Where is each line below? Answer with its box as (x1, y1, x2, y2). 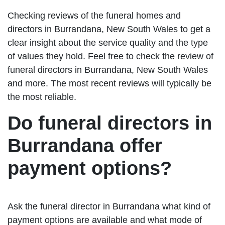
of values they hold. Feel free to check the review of (8, 51, 213, 62)
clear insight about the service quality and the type (8, 38, 208, 48)
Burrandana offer (8, 135, 162, 157)
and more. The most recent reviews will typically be (8, 78, 211, 89)
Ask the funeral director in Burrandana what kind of (8, 201, 210, 212)
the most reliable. (8, 92, 76, 102)
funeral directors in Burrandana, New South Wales (8, 65, 208, 75)
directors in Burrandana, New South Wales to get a (8, 24, 210, 35)
